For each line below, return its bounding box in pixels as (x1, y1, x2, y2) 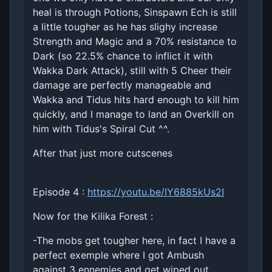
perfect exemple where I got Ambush (33, 248, 204, 261)
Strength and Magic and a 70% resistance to (33, 35, 237, 47)
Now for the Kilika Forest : (33, 209, 153, 222)
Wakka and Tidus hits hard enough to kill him (33, 93, 239, 106)
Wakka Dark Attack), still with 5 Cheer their (33, 64, 231, 76)
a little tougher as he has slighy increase (33, 20, 217, 33)
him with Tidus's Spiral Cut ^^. (33, 122, 172, 135)
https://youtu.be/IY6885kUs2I (87, 185, 224, 198)
